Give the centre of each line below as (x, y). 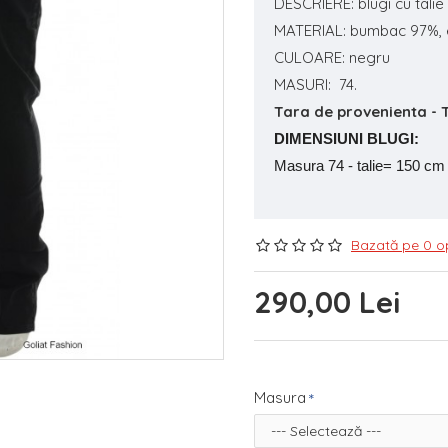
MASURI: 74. (315, 84)
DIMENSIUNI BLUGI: (346, 138)
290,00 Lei (327, 302)
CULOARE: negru (332, 57)
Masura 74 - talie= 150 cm (359, 165)
